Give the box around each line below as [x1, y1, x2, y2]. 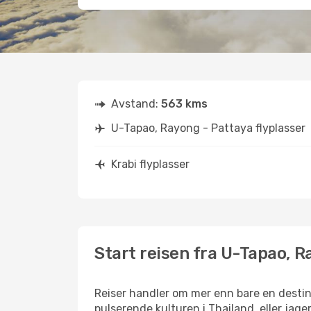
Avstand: [111, 97, 161, 110]
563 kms [161, 97, 208, 110]
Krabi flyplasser [111, 158, 190, 171]
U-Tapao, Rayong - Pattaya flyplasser [111, 121, 305, 135]
